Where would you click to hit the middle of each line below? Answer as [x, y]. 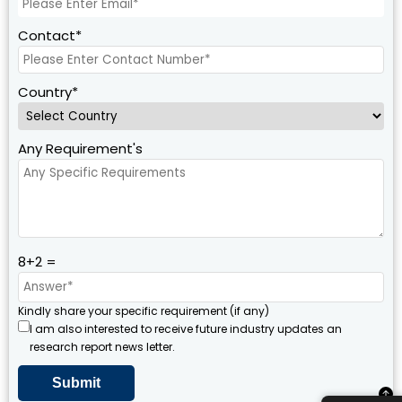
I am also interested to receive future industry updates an [186, 329]
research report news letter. [102, 347]
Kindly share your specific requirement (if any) [144, 311]
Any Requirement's [80, 149]
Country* [48, 92]
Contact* [50, 35]
